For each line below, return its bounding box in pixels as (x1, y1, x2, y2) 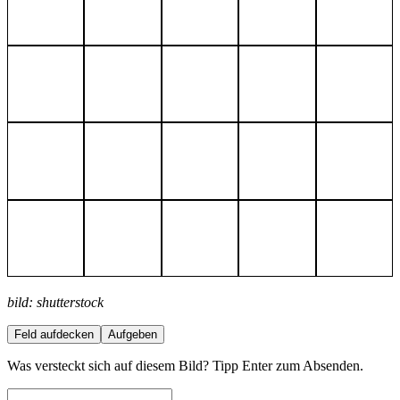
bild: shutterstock (7, 295, 104, 311)
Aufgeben (108, 328, 157, 342)
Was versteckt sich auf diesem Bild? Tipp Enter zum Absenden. (7, 358, 363, 374)
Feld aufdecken (14, 328, 94, 342)
